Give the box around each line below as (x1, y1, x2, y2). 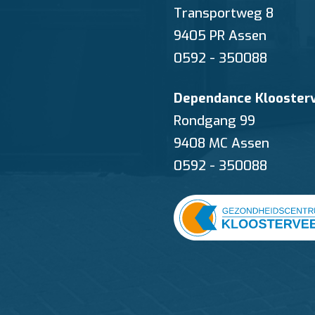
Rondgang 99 (174, 112, 255, 129)
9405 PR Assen (174, 27, 266, 44)
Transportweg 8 (174, 4, 274, 22)
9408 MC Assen (174, 134, 269, 152)
